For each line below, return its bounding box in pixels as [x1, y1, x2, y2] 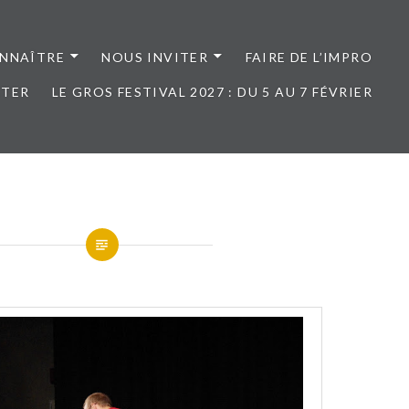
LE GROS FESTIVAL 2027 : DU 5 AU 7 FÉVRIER [51, 84, 372, 100]
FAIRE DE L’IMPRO [245, 49, 372, 65]
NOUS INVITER [101, 49, 209, 65]
